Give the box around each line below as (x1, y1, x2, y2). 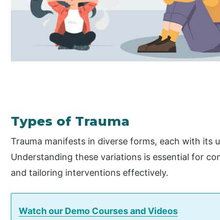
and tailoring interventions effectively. (11, 167, 169, 178)
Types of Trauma (11, 113, 130, 129)
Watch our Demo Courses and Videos (19, 206, 178, 217)
